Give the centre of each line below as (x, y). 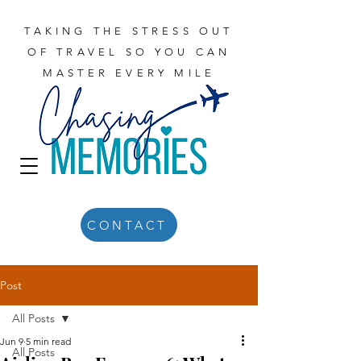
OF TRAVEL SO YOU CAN (129, 52)
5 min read (48, 341)
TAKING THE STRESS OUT (129, 31)
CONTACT (127, 225)
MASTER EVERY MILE (129, 73)
